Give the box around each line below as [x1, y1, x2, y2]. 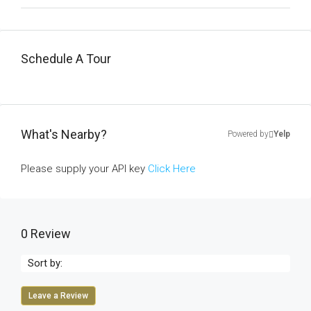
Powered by [228, 129, 269, 139]
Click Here [148, 162, 196, 175]
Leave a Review [28, 291, 88, 301]
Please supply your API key [21, 162, 148, 175]
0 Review [21, 226, 71, 241]
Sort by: [28, 257, 62, 269]
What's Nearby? [21, 127, 107, 142]
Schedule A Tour [21, 51, 111, 66]
